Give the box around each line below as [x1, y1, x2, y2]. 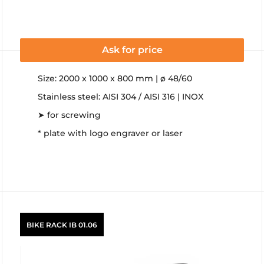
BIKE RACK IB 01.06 [27, 220, 97, 229]
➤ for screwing [38, 110, 101, 120]
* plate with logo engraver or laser [38, 128, 183, 138]
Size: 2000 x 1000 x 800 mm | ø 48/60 [38, 73, 192, 84]
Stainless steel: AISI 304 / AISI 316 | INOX [38, 91, 203, 102]
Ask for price [101, 44, 163, 55]
